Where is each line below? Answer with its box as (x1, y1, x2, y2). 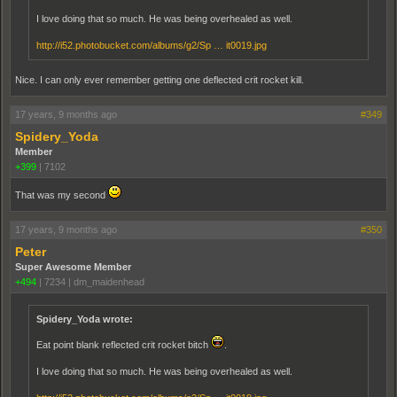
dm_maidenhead (74, 276, 144, 288)
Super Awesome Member (15, 261, 131, 273)
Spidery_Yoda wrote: (36, 314, 133, 325)
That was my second (15, 190, 108, 201)
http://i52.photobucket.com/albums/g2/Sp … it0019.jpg (36, 40, 267, 51)
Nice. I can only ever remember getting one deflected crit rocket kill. (15, 74, 304, 86)
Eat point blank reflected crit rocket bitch (36, 339, 211, 351)
